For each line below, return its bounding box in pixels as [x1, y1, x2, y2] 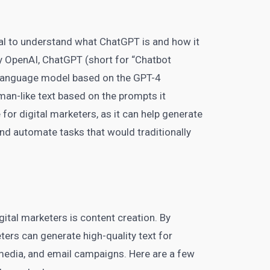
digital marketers [19, 108, 97, 120]
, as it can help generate [96, 108, 203, 120]
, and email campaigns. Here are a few [24, 248, 195, 260]
